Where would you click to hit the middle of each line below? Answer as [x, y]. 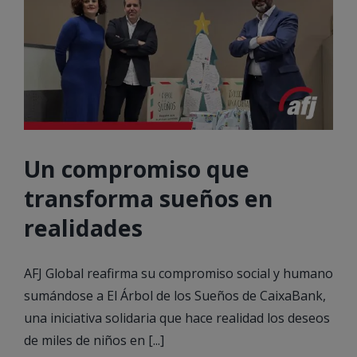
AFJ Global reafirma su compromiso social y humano [178, 273]
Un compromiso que [137, 168]
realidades [83, 227]
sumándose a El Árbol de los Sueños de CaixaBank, [175, 295]
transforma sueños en [149, 198]
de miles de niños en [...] [94, 340]
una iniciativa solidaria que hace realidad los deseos [177, 318]
